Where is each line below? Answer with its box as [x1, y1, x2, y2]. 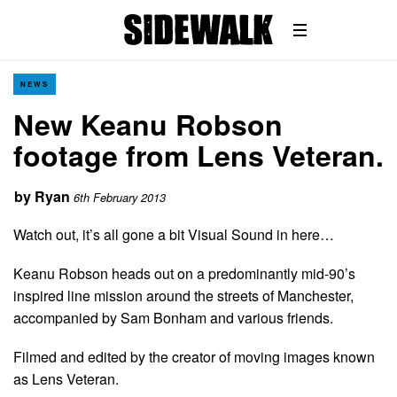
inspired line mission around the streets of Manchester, [13, 284, 354, 306]
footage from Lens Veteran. [13, 135, 384, 175]
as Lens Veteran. [13, 368, 119, 389]
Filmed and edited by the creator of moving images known [13, 346, 375, 367]
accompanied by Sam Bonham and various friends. [13, 307, 333, 328]
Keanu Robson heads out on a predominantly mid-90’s [13, 262, 355, 284]
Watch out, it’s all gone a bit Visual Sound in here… [13, 223, 334, 245]
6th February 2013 [74, 190, 166, 206]
